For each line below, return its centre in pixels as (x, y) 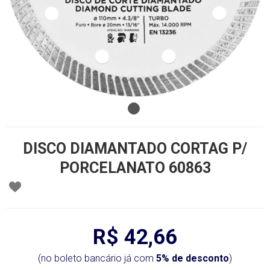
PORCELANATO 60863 (135, 168)
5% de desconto (193, 258)
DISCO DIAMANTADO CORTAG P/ (135, 149)
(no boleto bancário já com (97, 258)
